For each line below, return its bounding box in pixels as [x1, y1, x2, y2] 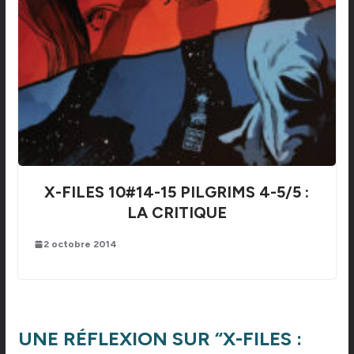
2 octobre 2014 [43, 238, 117, 250]
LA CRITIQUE [126, 202, 227, 222]
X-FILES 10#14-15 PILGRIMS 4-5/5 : [44, 182, 310, 201]
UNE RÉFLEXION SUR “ [17, 326, 223, 350]
